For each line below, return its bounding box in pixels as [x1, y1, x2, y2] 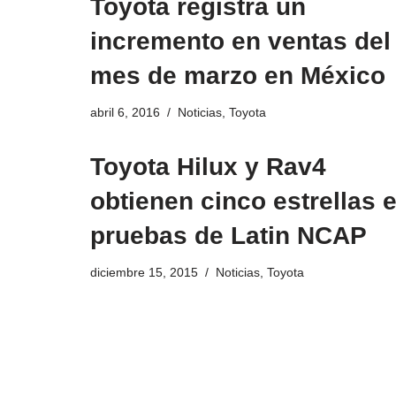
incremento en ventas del [90, 27, 391, 56]
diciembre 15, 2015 [90, 265, 198, 280]
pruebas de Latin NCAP [90, 222, 367, 250]
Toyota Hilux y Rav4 [90, 153, 326, 181]
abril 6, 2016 [90, 105, 160, 120]
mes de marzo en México [90, 62, 385, 90]
